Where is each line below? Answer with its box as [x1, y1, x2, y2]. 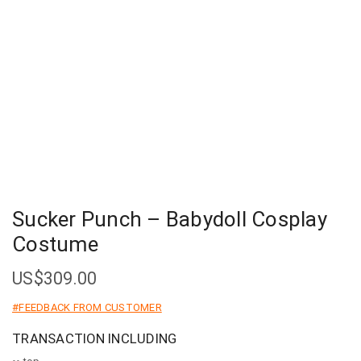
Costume [12, 231, 98, 256]
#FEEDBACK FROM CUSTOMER [12, 301, 162, 313]
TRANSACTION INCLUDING [12, 330, 177, 347]
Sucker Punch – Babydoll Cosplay [12, 206, 327, 231]
